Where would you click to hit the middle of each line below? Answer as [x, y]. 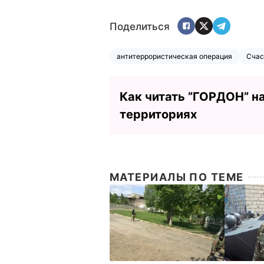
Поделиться [140, 27]
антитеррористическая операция [174, 56]
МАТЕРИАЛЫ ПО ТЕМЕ [177, 177]
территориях [158, 114]
